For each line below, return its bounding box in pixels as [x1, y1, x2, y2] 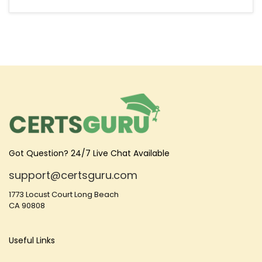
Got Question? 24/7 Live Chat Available [9, 147, 170, 159]
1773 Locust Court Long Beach [9, 189, 119, 200]
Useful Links [9, 235, 55, 246]
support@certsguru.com [9, 168, 137, 182]
